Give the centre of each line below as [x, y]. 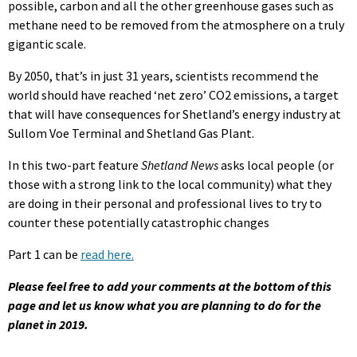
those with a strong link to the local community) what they [170, 184]
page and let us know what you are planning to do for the [165, 305]
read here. [107, 254]
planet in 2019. [48, 324]
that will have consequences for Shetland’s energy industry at [175, 114]
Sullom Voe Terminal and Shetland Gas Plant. [131, 133]
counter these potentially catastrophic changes [139, 222]
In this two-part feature [75, 165]
